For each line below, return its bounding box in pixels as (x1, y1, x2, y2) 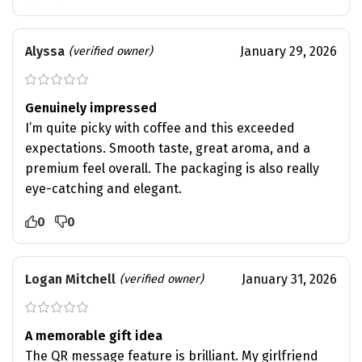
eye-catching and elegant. (25, 180, 182, 196)
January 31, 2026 (241, 271, 337, 287)
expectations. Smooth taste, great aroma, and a (25, 140, 310, 156)
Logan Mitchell (25, 271, 116, 287)
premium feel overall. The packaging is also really (25, 160, 319, 176)
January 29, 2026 (239, 43, 337, 59)
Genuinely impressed (25, 99, 157, 116)
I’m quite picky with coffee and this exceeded (25, 120, 295, 136)
